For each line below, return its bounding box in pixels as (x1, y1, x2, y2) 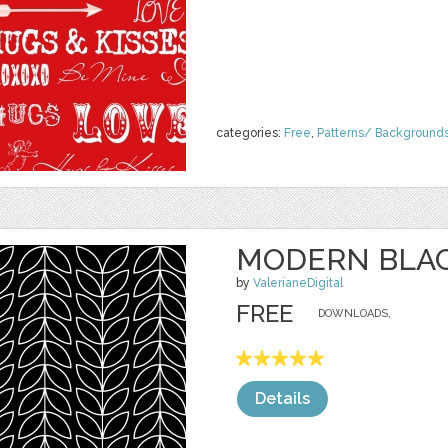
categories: (216, 126, 284, 140)
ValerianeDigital (253, 276, 343, 290)
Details (255, 389, 310, 408)
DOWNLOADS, (318, 307, 391, 320)
